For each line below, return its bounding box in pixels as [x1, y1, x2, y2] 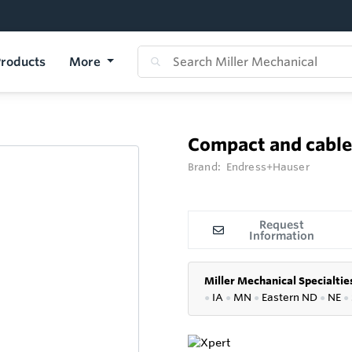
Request [258, 217, 304, 232]
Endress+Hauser [225, 160, 310, 173]
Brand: [188, 160, 223, 173]
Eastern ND [262, 291, 317, 303]
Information [248, 228, 314, 243]
